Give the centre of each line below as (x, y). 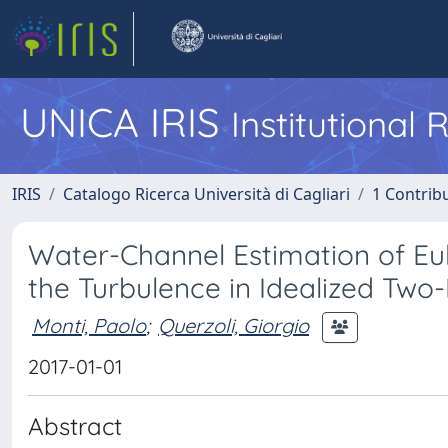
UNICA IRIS (125, 122)
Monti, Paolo (89, 325)
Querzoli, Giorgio (233, 325)
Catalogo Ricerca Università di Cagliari (206, 194)
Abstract (75, 426)
